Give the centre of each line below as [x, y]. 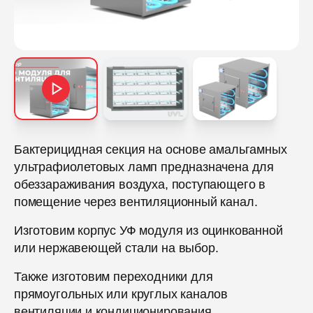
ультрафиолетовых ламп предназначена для [144, 167]
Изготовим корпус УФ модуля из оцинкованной [148, 231]
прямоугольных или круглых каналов [121, 294]
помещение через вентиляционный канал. [136, 202]
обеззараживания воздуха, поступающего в [140, 185]
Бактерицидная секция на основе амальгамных [151, 150]
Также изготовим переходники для [114, 277]
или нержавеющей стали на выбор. [116, 248]
